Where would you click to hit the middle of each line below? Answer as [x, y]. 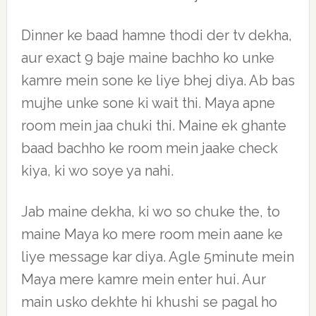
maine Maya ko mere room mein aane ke [152, 234]
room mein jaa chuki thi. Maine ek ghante [153, 126]
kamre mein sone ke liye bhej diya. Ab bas [158, 80]
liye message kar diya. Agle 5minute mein [157, 257]
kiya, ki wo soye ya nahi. [97, 171]
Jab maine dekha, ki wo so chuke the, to [150, 212]
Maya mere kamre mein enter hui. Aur [143, 279]
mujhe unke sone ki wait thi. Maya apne [148, 103]
